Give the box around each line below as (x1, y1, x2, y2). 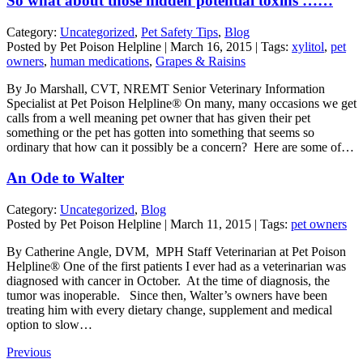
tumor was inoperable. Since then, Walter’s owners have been (6, 288, 327, 302)
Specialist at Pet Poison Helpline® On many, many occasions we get (6, 96, 357, 110)
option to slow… (6, 317, 92, 331)
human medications (50, 53, 149, 68)
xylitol (292, 39, 324, 53)
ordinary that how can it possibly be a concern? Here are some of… (6, 139, 354, 154)
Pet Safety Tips (141, 24, 218, 39)
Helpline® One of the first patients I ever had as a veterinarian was (6, 258, 346, 273)
